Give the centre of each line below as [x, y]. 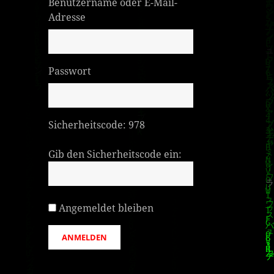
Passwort [70, 71]
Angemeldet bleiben [106, 208]
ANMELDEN [85, 237]
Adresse [67, 17]
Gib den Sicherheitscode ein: [115, 154]
